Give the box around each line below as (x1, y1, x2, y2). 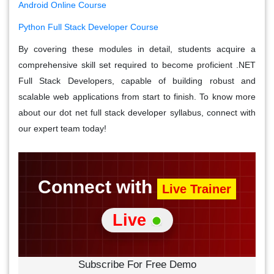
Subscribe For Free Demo (78, 258, 196, 270)
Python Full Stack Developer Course (18, 21, 158, 32)
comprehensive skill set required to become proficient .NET (18, 59, 256, 70)
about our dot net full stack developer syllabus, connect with (18, 107, 256, 117)
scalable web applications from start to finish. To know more (18, 91, 256, 102)
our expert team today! (18, 123, 106, 133)
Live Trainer (162, 182, 231, 196)
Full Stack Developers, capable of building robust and (18, 75, 256, 86)
